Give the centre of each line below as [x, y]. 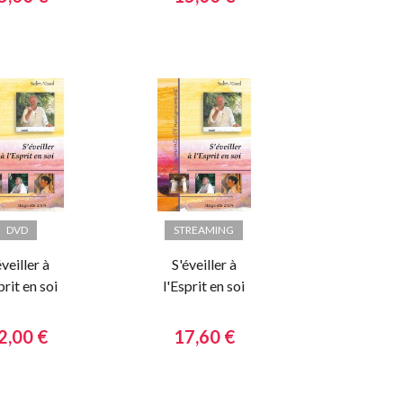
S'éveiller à [204, 264]
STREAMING [204, 229]
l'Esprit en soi [204, 285]
